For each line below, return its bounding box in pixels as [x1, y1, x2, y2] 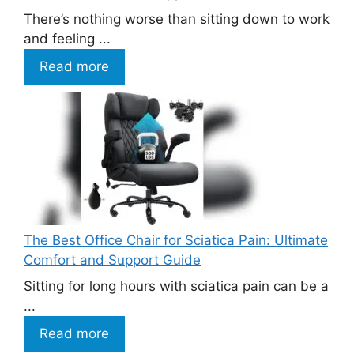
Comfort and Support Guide [24, 251, 201, 268]
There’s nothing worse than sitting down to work [24, 11, 330, 28]
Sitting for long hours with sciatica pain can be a [24, 278, 329, 295]
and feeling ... [24, 31, 111, 47]
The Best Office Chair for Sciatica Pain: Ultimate [24, 232, 328, 248]
